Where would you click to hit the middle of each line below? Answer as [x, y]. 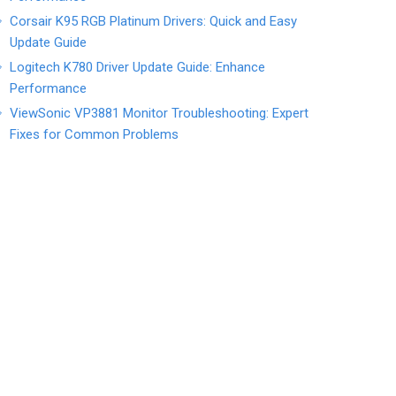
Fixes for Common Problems [95, 134]
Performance [49, 88]
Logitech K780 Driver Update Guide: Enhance [138, 67]
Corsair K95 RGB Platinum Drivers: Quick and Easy [154, 21]
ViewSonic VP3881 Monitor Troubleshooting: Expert [160, 113]
